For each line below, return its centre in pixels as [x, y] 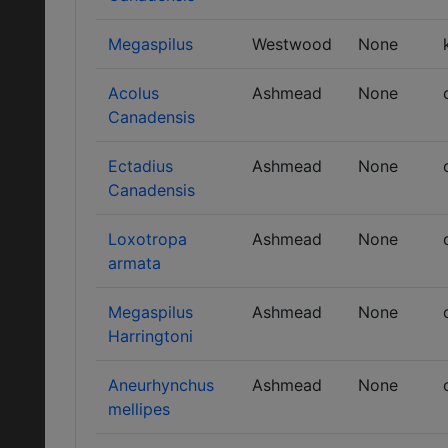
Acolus [133, 93]
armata [134, 263]
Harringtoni [150, 336]
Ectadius [140, 166]
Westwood [292, 44]
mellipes [139, 409]
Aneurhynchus [161, 385]
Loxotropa [147, 239]
